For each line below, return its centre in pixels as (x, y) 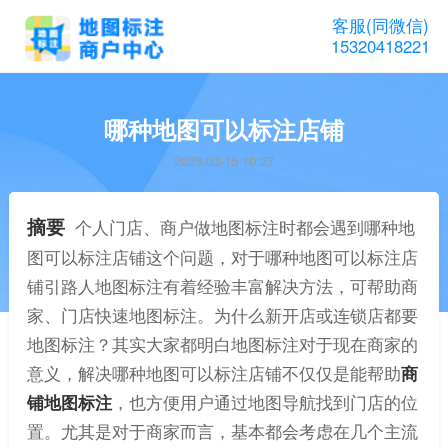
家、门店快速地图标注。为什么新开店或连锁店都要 (222, 315)
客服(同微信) (381, 24)
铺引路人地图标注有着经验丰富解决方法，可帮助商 (222, 286)
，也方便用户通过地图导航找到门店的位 (264, 402)
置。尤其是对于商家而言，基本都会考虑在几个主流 (222, 431)
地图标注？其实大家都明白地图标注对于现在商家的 (222, 344)
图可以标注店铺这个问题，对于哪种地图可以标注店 (222, 257)
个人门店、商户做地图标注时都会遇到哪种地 (244, 227)
